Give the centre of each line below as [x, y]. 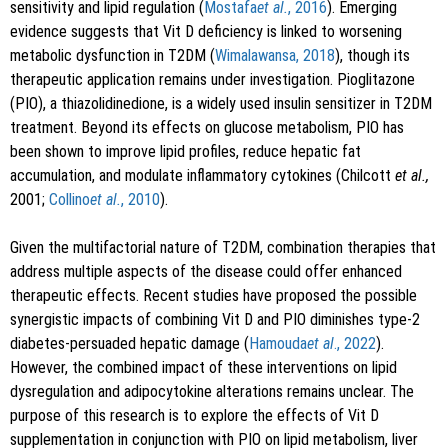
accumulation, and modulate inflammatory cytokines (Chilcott [202, 175]
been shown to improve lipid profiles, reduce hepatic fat [185, 151]
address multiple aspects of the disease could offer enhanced [206, 271]
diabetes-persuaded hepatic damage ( [129, 343]
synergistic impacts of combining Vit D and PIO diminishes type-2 [215, 319]
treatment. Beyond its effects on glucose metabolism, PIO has [207, 127]
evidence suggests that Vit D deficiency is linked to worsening [206, 31]
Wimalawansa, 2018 [275, 55]
